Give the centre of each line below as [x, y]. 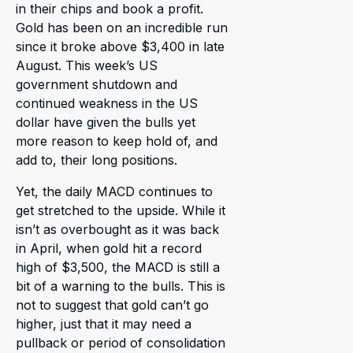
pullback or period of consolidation [121, 342]
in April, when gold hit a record [109, 248]
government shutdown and [97, 84]
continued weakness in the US [107, 103]
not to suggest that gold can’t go [112, 305]
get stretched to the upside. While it [121, 210]
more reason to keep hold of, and [117, 141]
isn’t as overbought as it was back [117, 229]
